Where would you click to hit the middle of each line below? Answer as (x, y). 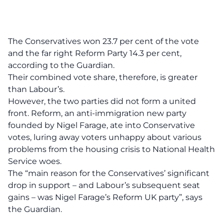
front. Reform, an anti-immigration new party (97, 113)
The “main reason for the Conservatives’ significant (109, 173)
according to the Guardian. (61, 65)
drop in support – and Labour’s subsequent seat (104, 185)
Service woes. (35, 161)
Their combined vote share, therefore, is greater (103, 77)
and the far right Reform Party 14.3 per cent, (95, 53)
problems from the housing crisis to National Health (111, 149)
